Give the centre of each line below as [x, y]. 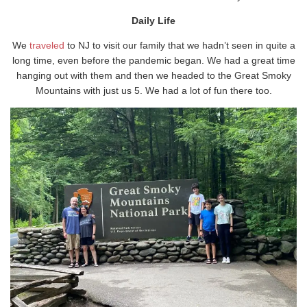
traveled [47, 46]
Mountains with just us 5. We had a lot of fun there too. [153, 91]
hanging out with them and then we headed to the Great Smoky [153, 76]
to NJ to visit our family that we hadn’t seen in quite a [180, 46]
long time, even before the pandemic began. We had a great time [153, 61]
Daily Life [153, 21]
